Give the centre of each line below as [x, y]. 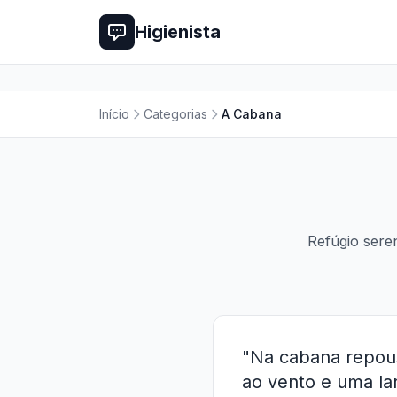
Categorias [175, 114]
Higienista [178, 32]
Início [114, 114]
